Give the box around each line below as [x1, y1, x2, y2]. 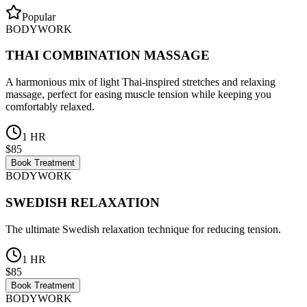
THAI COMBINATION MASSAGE [5, 48, 210, 63]
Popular [22, 10, 56, 23]
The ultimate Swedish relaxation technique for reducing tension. [5, 223, 281, 235]
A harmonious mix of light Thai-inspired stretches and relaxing [5, 76, 275, 88]
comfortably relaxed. [5, 101, 95, 113]
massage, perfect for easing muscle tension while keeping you [5, 88, 271, 101]
